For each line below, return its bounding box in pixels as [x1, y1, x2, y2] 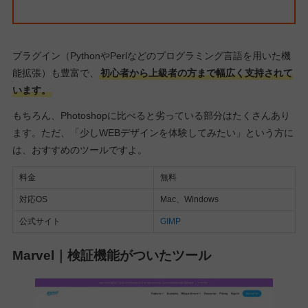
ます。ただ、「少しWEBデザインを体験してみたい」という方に [12, 126, 294, 138]
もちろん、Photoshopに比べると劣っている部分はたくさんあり [12, 109, 290, 121]
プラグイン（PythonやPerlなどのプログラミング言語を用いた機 [12, 50, 291, 62]
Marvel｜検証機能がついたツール [12, 247, 211, 263]
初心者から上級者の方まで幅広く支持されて [100, 67, 293, 79]
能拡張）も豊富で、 [12, 67, 99, 79]
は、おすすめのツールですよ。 [12, 144, 147, 155]
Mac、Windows [159, 194, 219, 204]
